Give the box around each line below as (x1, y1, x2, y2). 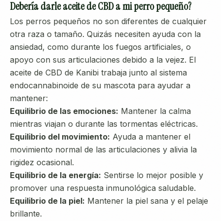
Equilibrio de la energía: (10, 170, 101, 180)
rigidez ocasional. (10, 157, 74, 167)
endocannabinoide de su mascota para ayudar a (10, 80, 190, 90)
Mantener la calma (118, 106, 191, 116)
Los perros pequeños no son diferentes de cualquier (10, 16, 207, 26)
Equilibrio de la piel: (10, 196, 85, 206)
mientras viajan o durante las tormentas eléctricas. (10, 119, 198, 129)
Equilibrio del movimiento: (10, 132, 110, 142)
